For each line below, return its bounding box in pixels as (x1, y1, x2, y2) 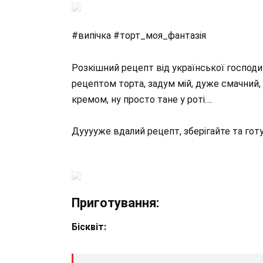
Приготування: (72, 195, 159, 211)
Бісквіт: (72, 221, 106, 233)
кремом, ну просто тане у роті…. (72, 93, 213, 105)
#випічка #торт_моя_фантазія (72, 30, 206, 42)
